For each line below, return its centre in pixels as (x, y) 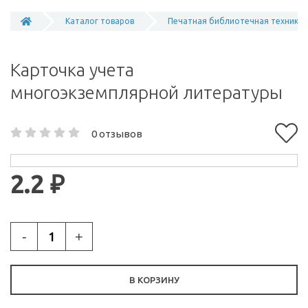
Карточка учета (72, 70)
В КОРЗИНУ (154, 280)
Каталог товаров (100, 21)
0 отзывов (117, 134)
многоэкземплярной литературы (146, 92)
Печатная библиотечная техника (235, 21)
